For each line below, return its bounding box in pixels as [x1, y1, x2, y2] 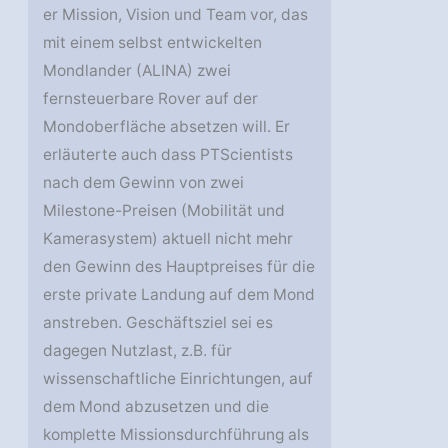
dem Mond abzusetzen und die [43, 397, 270, 417]
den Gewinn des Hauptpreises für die [43, 257, 316, 277]
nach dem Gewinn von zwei [43, 173, 245, 193]
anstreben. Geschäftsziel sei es [43, 313, 274, 333]
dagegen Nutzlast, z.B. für [43, 341, 233, 361]
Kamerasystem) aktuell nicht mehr [43, 229, 294, 249]
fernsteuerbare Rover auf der [43, 89, 259, 109]
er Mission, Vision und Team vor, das [43, 5, 309, 25]
